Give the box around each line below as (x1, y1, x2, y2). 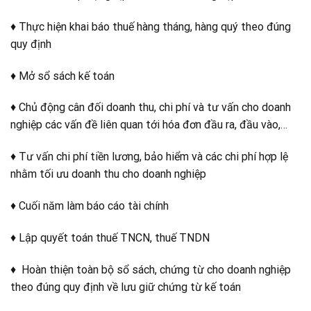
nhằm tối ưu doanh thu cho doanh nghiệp (10, 167, 206, 181)
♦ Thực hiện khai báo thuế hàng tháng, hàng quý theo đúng (10, 19, 291, 33)
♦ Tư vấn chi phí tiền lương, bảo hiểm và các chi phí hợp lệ (10, 150, 288, 164)
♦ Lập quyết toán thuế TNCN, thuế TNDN (10, 230, 210, 244)
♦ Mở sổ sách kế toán (10, 69, 115, 83)
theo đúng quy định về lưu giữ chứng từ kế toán (10, 280, 241, 294)
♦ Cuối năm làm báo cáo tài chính (10, 199, 169, 213)
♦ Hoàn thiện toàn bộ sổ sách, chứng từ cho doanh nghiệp (10, 262, 291, 276)
